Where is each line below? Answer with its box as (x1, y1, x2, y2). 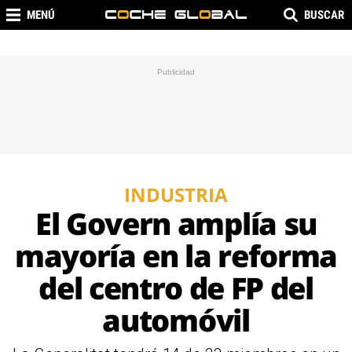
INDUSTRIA (124, 181, 228, 207)
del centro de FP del (38, 267, 313, 308)
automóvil (102, 299, 250, 340)
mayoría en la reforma (14, 235, 338, 276)
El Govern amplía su (35, 203, 317, 244)
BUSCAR (304, 8, 344, 22)
